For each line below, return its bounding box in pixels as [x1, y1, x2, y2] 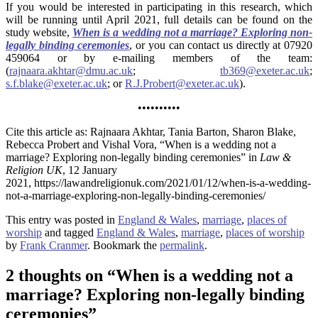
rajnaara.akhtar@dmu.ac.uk [9, 65, 133, 77]
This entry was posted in [6, 214, 118, 226]
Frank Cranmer [20, 239, 87, 252]
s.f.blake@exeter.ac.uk [6, 77, 107, 90]
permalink [160, 239, 204, 252]
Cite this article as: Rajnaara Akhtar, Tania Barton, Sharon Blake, [6, 126, 296, 138]
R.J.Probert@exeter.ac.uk [125, 77, 239, 90]
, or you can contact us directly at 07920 [129, 39, 313, 52]
